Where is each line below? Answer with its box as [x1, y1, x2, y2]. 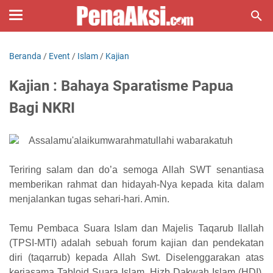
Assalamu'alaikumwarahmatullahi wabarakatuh [29, 135, 233, 146]
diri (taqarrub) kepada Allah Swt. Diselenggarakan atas [9, 252, 264, 263]
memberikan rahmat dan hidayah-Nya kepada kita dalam [9, 179, 264, 190]
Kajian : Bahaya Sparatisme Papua [9, 77, 233, 94]
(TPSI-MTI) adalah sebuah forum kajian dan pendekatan [9, 238, 264, 248]
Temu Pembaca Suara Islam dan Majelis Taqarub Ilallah [9, 223, 264, 233]
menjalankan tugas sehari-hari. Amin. [9, 194, 169, 204]
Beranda [9, 51, 41, 61]
